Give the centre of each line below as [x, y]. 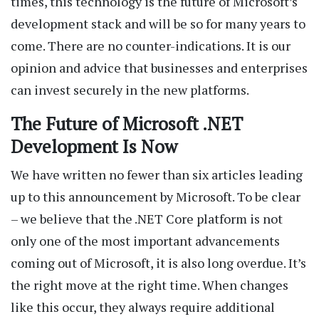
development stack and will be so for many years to [158, 24]
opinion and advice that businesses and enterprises [159, 68]
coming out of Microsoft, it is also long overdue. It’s [158, 263]
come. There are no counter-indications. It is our [151, 46]
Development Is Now [94, 147]
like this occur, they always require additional [143, 307]
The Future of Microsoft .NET [127, 124]
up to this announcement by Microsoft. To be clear [156, 197]
